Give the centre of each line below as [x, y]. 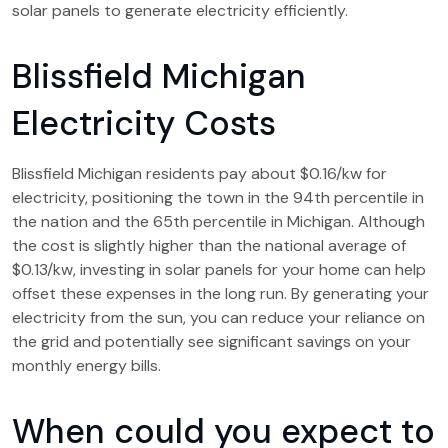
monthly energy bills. [86, 365]
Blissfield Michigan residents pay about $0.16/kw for [199, 173]
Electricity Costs [144, 123]
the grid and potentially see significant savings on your [211, 341]
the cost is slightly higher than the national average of [209, 245]
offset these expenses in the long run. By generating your [220, 293]
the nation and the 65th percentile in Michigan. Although [218, 221]
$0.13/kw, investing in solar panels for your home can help [219, 269]
